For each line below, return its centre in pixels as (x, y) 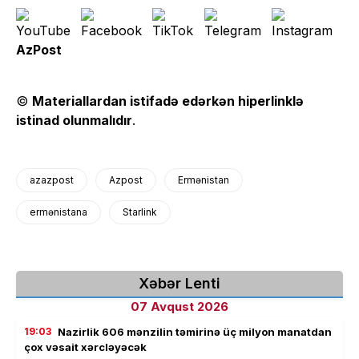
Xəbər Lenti (179, 283)
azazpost (52, 179)
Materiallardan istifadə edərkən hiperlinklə (168, 101)
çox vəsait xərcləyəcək (85, 347)
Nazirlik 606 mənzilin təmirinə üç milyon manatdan (195, 331)
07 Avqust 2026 (179, 306)
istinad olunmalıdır (74, 120)
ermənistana (58, 212)
